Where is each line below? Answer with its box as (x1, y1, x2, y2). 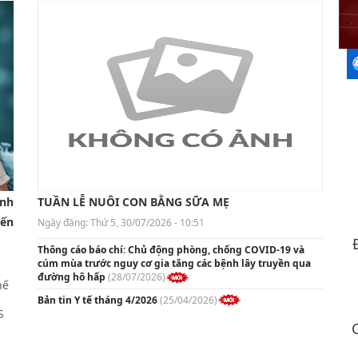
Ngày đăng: (37, 215, 90, 229)
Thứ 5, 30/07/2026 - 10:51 (89, 215, 205, 229)
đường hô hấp (37, 269, 105, 284)
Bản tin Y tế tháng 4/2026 (37, 292, 157, 307)
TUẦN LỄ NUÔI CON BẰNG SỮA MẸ (37, 193, 229, 209)
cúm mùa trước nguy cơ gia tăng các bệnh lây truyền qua (37, 256, 311, 270)
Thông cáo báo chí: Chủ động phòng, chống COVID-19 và (37, 242, 304, 257)
